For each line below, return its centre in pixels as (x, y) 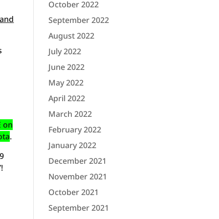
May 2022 (66, 83)
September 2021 (78, 208)
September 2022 (78, 20)
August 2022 (71, 36)
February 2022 (75, 130)
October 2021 (73, 192)
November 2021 (77, 176)
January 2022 (72, 145)
